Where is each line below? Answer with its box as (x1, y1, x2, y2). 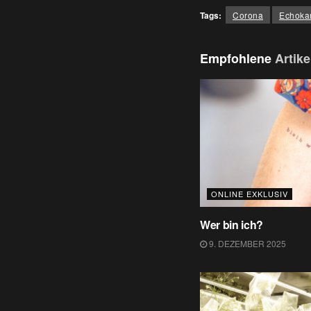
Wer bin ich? (200, 217, 264, 233)
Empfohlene (200, 49, 275, 67)
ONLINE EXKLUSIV (211, 188, 288, 200)
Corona (233, 8, 263, 21)
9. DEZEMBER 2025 (207, 237, 286, 250)
